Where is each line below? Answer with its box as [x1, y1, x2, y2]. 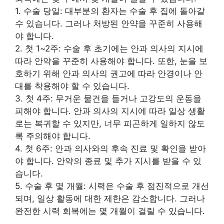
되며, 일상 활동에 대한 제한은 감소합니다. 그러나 [15, 193, 205, 203]
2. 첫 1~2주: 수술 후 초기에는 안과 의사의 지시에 [15, 43, 203, 53]
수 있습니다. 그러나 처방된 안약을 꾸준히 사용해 [15, 18, 202, 28]
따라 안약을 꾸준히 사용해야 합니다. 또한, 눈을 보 [15, 55, 207, 66]
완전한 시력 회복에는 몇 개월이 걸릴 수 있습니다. [15, 205, 205, 216]
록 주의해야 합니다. [15, 130, 90, 141]
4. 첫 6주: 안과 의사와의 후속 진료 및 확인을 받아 [15, 143, 206, 153]
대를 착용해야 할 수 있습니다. [15, 80, 129, 91]
